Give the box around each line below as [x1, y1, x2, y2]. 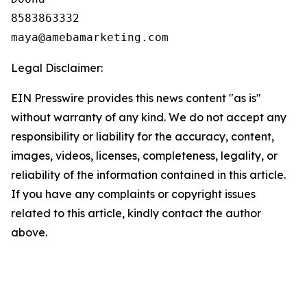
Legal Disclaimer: [11, 61, 103, 75]
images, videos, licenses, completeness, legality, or [11, 149, 278, 162]
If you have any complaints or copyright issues [11, 187, 256, 201]
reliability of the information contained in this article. [11, 168, 286, 182]
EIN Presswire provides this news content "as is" [11, 91, 261, 105]
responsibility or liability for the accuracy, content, [11, 130, 274, 143]
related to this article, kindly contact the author [11, 206, 261, 220]
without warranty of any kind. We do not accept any [11, 110, 286, 124]
